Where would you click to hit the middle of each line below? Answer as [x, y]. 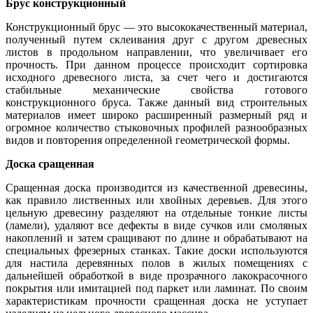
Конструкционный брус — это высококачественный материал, [156, 27]
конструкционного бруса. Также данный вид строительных [156, 103]
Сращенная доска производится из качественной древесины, [156, 188]
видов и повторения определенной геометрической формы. [148, 140]
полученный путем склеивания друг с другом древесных [156, 40]
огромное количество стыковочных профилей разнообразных [156, 128]
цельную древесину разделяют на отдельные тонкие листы [156, 213]
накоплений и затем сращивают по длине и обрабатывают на [156, 238]
